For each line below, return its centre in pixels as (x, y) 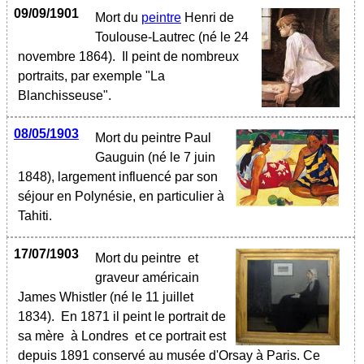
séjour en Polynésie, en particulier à (121, 196)
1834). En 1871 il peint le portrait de (122, 316)
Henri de (208, 17)
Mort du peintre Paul (153, 138)
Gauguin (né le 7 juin (155, 157)
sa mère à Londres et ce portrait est (123, 336)
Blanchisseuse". (65, 95)
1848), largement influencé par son (118, 177)
